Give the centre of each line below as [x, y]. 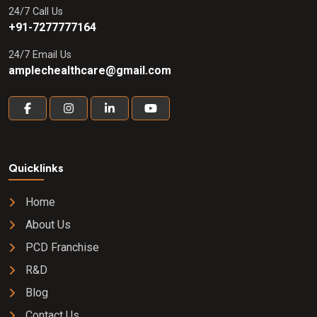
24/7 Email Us [40, 55]
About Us [48, 225]
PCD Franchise [62, 247]
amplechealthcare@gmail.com [90, 70]
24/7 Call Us [36, 12]
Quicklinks [36, 168]
